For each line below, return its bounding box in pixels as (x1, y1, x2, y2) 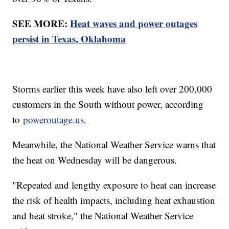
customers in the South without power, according (12, 98, 204, 111)
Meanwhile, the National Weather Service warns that (12, 138, 216, 151)
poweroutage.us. (23, 113, 87, 126)
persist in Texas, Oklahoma (12, 32, 126, 46)
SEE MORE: (12, 16, 71, 31)
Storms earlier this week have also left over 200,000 (12, 82, 213, 96)
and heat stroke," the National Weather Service (12, 209, 194, 222)
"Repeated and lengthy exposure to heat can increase (12, 178, 216, 192)
